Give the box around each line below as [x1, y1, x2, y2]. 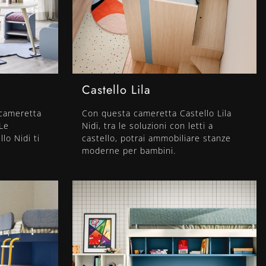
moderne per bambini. [82, 145, 176, 157]
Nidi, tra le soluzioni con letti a [82, 120, 213, 132]
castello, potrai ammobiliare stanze [82, 132, 231, 144]
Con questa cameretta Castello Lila [82, 107, 232, 119]
